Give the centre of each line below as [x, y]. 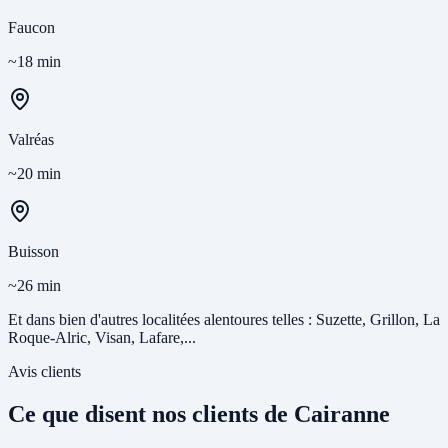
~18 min [34, 62]
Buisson [33, 252]
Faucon [31, 28]
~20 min [34, 174]
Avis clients [44, 372]
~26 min [34, 286]
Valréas [31, 140]
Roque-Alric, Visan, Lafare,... [102, 338]
